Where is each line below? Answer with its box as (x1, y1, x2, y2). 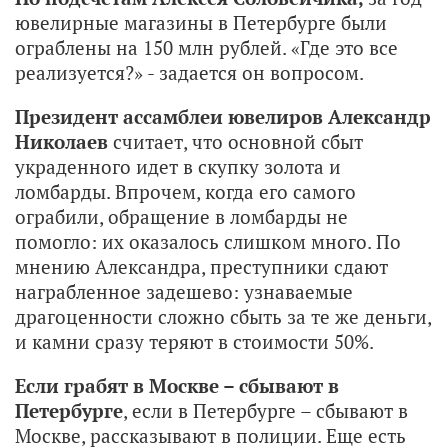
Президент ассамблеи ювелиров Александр (15, 103, 431, 129)
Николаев (15, 128, 108, 154)
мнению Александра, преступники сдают (15, 253, 388, 279)
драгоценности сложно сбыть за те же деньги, (15, 303, 431, 329)
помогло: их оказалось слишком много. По (15, 228, 401, 254)
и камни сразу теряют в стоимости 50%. (15, 328, 374, 354)
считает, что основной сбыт (108, 128, 363, 154)
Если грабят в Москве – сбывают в (15, 372, 339, 398)
